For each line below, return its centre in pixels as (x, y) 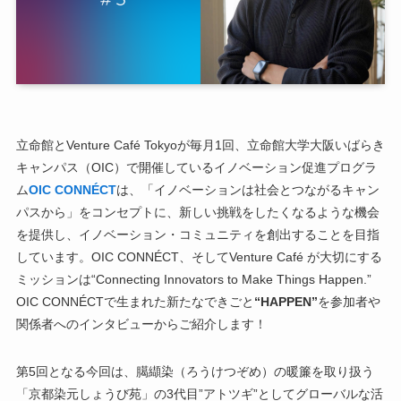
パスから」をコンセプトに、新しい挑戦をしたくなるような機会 (197, 213)
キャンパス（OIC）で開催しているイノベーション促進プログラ (196, 168)
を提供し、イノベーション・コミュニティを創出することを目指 (197, 235)
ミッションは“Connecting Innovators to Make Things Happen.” (193, 280)
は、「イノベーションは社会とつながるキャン (247, 190)
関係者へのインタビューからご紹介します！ (141, 324)
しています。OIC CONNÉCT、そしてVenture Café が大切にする (199, 257)
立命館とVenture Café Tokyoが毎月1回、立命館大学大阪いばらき (200, 145)
